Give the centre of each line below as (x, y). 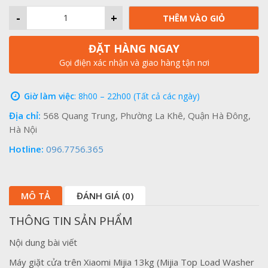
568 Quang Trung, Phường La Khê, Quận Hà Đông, (146, 115)
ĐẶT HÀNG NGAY (134, 48)
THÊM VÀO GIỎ (194, 18)
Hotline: (26, 149)
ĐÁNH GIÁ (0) (105, 195)
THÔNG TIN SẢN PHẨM (71, 220)
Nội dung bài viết (43, 242)
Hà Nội (23, 129)
